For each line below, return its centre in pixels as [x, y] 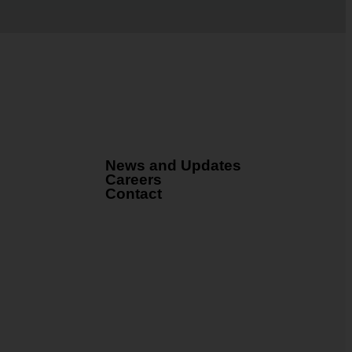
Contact [133, 194]
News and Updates [173, 165]
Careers [133, 180]
